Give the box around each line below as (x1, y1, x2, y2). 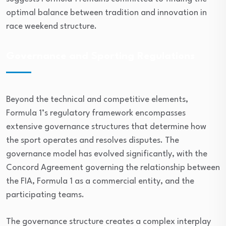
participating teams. (6, 191, 84, 199)
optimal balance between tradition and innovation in (6, 9, 207, 17)
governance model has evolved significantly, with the (6, 150, 207, 158)
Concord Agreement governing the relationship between (6, 163, 220, 172)
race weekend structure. (6, 22, 97, 31)
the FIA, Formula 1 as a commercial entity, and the (6, 177, 194, 186)
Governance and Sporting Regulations (6, 51, 195, 62)
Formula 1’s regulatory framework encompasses (6, 109, 186, 118)
